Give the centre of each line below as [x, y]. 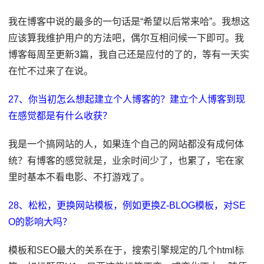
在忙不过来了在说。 [51, 71]
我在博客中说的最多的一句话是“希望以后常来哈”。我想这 [129, 22]
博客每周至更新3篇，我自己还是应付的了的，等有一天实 [129, 55]
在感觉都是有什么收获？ [60, 116]
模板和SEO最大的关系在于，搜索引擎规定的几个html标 [126, 250]
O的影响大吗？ [40, 222]
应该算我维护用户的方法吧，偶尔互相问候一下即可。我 [126, 38]
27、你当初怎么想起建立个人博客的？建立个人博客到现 [127, 99]
